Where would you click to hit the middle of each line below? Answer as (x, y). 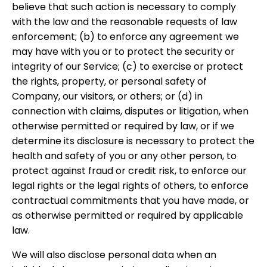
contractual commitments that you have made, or (131, 201)
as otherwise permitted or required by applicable (128, 215)
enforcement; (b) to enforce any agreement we (125, 37)
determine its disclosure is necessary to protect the (133, 141)
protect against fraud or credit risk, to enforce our (129, 171)
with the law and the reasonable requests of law (125, 22)
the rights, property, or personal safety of (109, 81)
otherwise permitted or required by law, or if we (123, 126)
